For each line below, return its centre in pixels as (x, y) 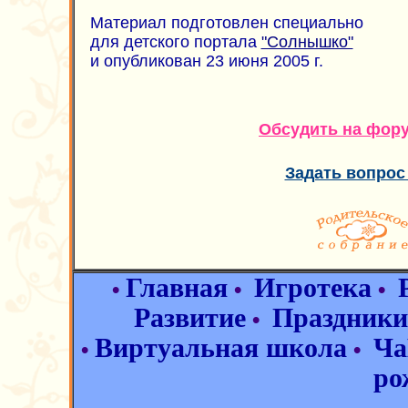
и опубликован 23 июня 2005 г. (206, 61)
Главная (177, 288)
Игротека (313, 288)
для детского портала (175, 42)
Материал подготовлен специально (226, 23)
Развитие (189, 318)
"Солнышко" (307, 42)
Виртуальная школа (221, 348)
